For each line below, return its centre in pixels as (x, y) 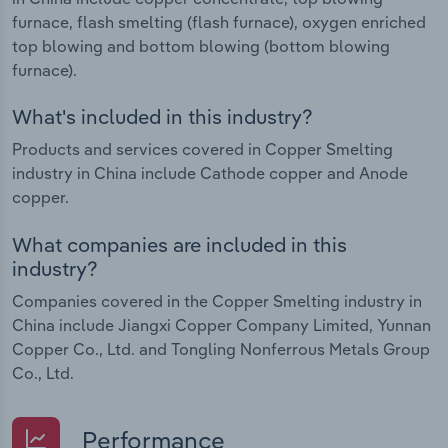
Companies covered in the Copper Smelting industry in (217, 300)
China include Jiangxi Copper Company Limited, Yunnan (221, 324)
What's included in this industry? (162, 117)
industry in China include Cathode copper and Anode (210, 173)
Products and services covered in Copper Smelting (202, 149)
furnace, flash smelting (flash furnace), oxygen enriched (219, 21)
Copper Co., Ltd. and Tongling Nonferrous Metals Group (221, 348)
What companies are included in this (179, 244)
